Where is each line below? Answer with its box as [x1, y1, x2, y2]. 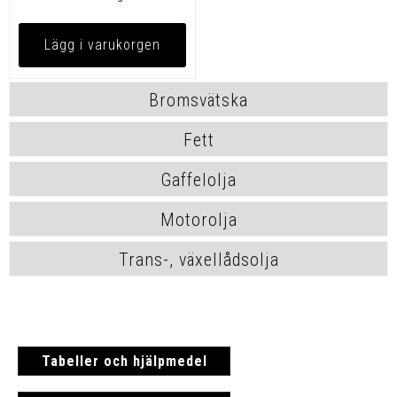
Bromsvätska [149, 89, 248, 111]
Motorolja [160, 208, 237, 230]
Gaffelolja [160, 168, 237, 191]
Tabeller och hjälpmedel [41, 352, 207, 370]
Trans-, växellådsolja [118, 248, 279, 270]
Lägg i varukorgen [44, 36, 161, 54]
